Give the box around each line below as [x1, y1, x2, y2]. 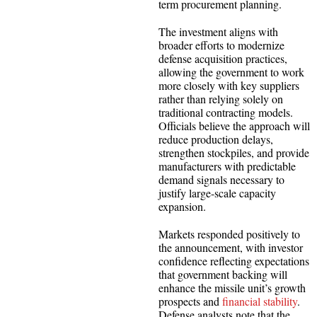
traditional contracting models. [158, 104, 293, 120]
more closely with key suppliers [158, 77, 299, 93]
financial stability [222, 293, 297, 309]
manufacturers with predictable [158, 158, 296, 173]
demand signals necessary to [158, 171, 284, 187]
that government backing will [158, 266, 287, 282]
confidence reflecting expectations [158, 253, 309, 268]
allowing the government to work [158, 64, 304, 79]
